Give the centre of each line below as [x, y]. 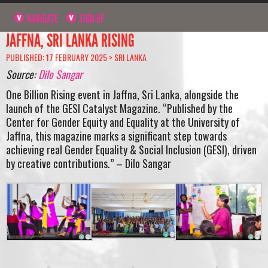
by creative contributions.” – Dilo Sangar [89, 163]
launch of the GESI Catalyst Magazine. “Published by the [119, 108]
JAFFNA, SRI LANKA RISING [70, 40]
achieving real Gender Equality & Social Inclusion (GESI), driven [131, 149]
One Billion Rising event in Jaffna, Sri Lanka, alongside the [122, 94]
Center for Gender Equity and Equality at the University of [123, 122]
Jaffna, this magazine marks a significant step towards [116, 135]
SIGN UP [91, 18]
